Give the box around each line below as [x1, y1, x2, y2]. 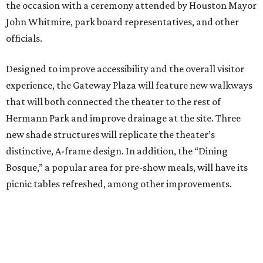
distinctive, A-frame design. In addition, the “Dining [6, 145, 228, 157]
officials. [6, 32, 42, 45]
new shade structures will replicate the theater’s [6, 129, 215, 141]
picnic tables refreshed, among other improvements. [6, 178, 232, 190]
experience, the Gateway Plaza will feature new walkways [6, 79, 252, 92]
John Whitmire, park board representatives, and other [6, 16, 239, 28]
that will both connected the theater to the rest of [6, 96, 221, 108]
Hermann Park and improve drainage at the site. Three [6, 112, 241, 124]
